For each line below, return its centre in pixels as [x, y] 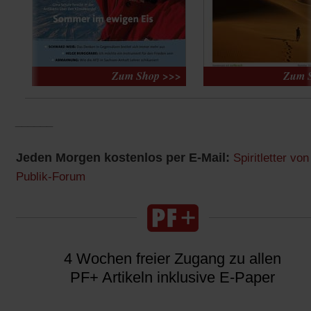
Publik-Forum [51, 176]
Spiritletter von [271, 158]
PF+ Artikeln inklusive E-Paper [173, 277]
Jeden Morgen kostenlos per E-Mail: [125, 157]
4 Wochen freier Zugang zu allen [173, 258]
